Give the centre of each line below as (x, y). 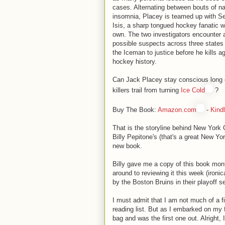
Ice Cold (193, 90)
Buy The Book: (135, 110)
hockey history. (135, 62)
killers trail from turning (147, 90)
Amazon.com (177, 110)
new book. (127, 146)
